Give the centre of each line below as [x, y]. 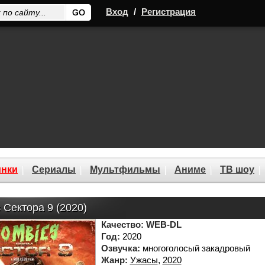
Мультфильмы [125, 169]
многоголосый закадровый [195, 248]
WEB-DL [164, 224]
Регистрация [169, 12]
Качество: [122, 224]
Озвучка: [120, 248]
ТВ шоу [237, 169]
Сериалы [54, 169]
